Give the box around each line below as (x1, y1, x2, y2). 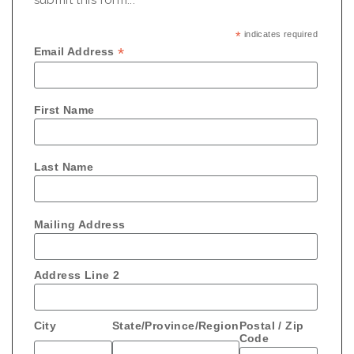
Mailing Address (33, 217, 126, 231)
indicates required (241, 28, 318, 39)
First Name (33, 104, 95, 117)
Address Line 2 (33, 268, 120, 281)
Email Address (33, 44, 119, 58)
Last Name (33, 160, 94, 174)
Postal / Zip (239, 318, 304, 332)
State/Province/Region (112, 318, 239, 332)
